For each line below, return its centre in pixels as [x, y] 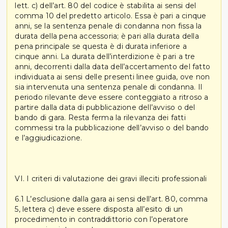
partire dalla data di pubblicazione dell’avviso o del [105, 107]
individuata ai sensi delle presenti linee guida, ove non [112, 77]
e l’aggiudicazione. [49, 138]
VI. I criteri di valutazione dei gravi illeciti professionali [111, 178]
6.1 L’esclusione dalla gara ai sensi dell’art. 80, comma [111, 199]
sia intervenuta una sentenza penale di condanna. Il [109, 87]
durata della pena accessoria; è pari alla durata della [107, 36]
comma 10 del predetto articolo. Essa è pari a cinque [111, 16]
